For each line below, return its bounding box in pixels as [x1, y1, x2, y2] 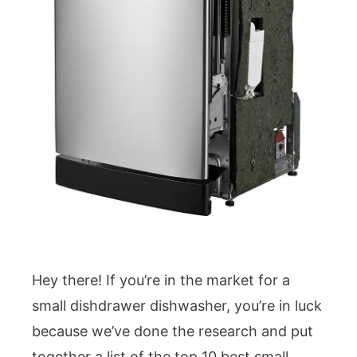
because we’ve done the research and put [32, 323, 313, 340]
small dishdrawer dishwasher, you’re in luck [32, 297, 322, 315]
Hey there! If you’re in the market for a [32, 272, 290, 289]
